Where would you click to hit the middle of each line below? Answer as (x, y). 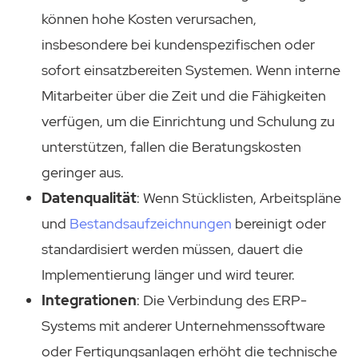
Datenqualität (89, 198)
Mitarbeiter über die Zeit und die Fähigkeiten (184, 96)
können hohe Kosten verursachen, (149, 19)
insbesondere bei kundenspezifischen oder (178, 45)
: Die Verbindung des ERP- (222, 300)
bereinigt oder (279, 224)
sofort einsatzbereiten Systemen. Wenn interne (191, 70)
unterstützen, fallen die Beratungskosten (171, 147)
